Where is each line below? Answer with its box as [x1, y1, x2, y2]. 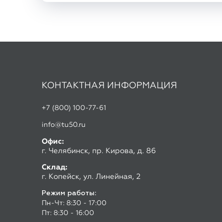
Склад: [42, 97, 67, 106]
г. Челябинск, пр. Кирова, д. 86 [42, 81, 156, 90]
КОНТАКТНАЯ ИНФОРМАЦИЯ [42, 14, 177, 25]
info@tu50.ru [42, 55, 86, 63]
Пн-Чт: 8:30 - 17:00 [42, 133, 107, 142]
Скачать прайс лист [48, 193, 115, 201]
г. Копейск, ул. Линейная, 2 [42, 107, 141, 115]
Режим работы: [42, 124, 96, 131]
